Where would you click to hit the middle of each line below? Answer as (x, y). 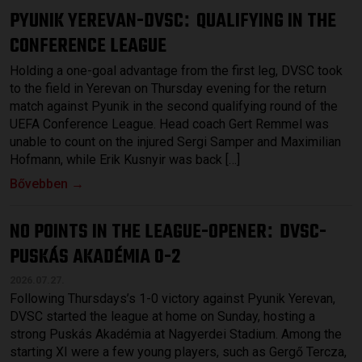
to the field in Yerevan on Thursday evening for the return (168, 88)
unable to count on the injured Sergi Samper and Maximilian (175, 141)
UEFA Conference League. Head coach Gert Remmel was (169, 124)
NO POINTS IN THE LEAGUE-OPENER (138, 232)
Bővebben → (47, 183)
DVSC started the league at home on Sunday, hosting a (162, 316)
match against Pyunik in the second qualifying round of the (174, 106)
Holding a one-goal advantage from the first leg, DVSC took (176, 70)
